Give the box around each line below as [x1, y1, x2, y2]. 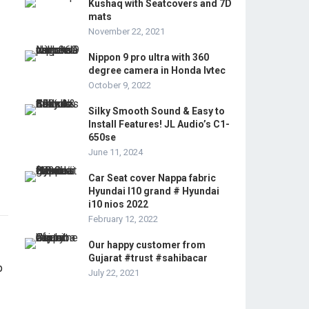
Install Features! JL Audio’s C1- [88, 119, 230, 130]
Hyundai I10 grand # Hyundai [88, 186, 219, 197]
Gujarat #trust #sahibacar [88, 252, 208, 263]
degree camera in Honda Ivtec [88, 65, 226, 76]
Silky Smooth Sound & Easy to [88, 106, 225, 117]
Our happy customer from [88, 239, 206, 250]
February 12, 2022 [88, 214, 158, 224]
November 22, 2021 [88, 26, 165, 37]
